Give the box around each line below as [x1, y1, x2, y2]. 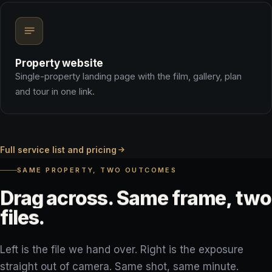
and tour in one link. [15, 85, 95, 97]
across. [46, 186, 114, 210]
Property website [15, 56, 104, 69]
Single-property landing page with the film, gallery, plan [15, 70, 242, 82]
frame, [171, 186, 233, 210]
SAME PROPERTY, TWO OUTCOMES [17, 166, 177, 174]
